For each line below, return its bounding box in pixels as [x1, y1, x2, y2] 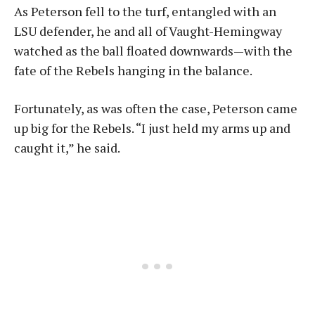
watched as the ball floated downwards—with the [14, 42, 292, 59]
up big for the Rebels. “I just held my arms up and [14, 120, 290, 136]
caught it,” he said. [14, 139, 120, 156]
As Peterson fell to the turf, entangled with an [14, 3, 276, 20]
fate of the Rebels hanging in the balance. [14, 62, 252, 79]
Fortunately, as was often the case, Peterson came [14, 100, 297, 117]
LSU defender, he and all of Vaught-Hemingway [14, 22, 282, 39]
